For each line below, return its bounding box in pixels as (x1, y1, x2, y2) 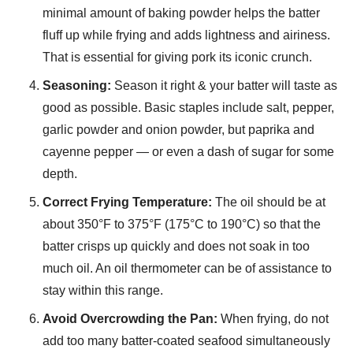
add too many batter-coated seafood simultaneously (43, 334, 330, 348)
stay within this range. (43, 284, 163, 298)
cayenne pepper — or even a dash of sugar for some (43, 145, 334, 159)
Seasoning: (43, 79, 111, 93)
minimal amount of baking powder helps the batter (43, 6, 320, 20)
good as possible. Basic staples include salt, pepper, (43, 101, 334, 115)
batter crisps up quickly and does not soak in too (43, 240, 310, 254)
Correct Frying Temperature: (43, 195, 212, 210)
